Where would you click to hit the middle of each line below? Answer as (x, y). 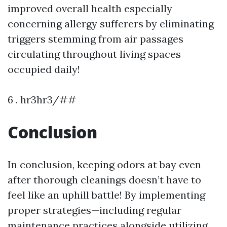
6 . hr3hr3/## (42, 100)
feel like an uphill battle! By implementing (106, 195)
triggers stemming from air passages (96, 39)
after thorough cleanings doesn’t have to (104, 180)
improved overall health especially (90, 8)
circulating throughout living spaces (94, 54)
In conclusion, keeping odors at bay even (104, 164)
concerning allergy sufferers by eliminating (111, 24)
